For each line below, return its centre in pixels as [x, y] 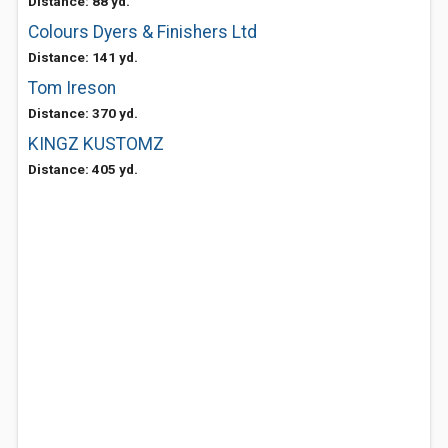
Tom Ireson [72, 88]
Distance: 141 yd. [83, 57]
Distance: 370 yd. [83, 113]
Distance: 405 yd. [83, 169]
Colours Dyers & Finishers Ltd [142, 32]
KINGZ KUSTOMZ [96, 144]
